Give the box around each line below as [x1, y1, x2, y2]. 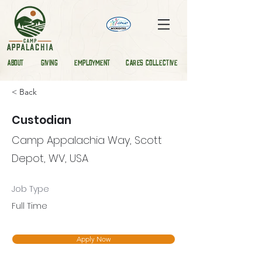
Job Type [12, 183, 49, 195]
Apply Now [77, 235, 111, 243]
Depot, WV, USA [12, 151, 88, 166]
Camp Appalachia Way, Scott [12, 133, 162, 147]
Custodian [12, 112, 71, 128]
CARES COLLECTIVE [126, 60, 178, 67]
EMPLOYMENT [74, 60, 111, 67]
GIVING [41, 60, 58, 67]
